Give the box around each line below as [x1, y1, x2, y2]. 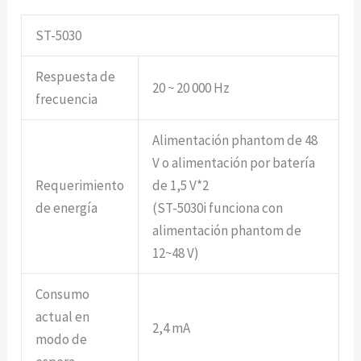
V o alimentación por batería [152, 154, 316, 172]
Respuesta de [35, 68, 116, 85]
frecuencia [35, 90, 98, 108]
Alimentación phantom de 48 [152, 131, 318, 149]
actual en [35, 308, 90, 326]
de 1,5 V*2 [152, 176, 210, 194]
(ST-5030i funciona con [152, 199, 284, 217]
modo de [35, 330, 88, 348]
